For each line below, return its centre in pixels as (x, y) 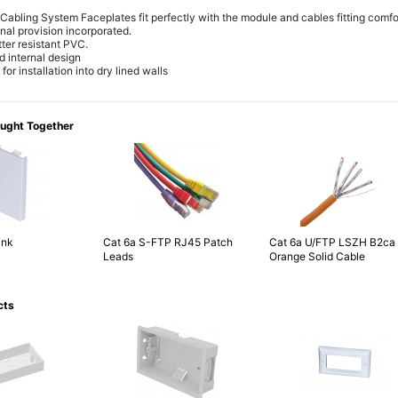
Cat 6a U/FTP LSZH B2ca (332, 243)
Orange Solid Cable (317, 257)
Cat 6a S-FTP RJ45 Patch (168, 243)
